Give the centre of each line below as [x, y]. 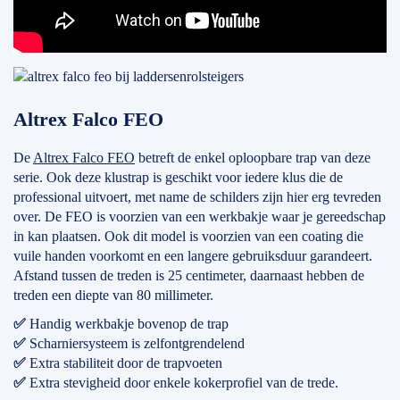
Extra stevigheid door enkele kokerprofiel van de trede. [184, 383]
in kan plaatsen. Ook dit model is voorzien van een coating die [188, 236]
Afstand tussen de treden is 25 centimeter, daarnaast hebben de [189, 275]
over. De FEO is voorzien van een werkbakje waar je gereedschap [200, 217]
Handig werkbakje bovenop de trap [129, 324]
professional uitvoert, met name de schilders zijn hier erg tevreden [197, 197]
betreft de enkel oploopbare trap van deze [253, 158]
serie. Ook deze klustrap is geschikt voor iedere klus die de [178, 177]
